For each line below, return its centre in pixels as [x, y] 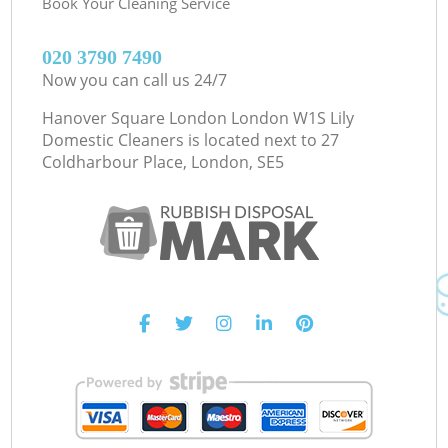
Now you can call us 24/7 [135, 79]
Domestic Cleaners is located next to [180, 139]
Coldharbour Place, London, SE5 [163, 161]
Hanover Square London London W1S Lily [198, 117]
